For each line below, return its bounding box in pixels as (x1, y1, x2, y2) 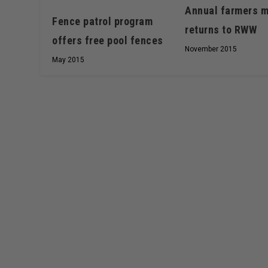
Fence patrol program (52, 14, 153, 28)
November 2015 (185, 45, 237, 54)
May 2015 (52, 55, 85, 64)
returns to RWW (185, 23, 257, 36)
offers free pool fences (52, 33, 163, 47)
